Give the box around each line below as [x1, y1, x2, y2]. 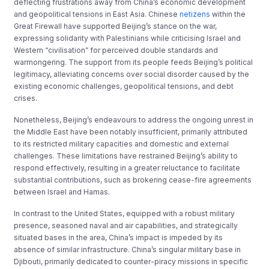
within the [210, 9, 246, 19]
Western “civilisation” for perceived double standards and [14, 45, 219, 55]
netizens [180, 9, 211, 19]
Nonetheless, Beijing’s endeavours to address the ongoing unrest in [14, 115, 254, 124]
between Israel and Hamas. [14, 187, 110, 196]
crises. [14, 93, 38, 103]
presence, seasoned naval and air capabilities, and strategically [14, 220, 238, 230]
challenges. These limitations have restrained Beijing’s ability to [14, 151, 238, 160]
